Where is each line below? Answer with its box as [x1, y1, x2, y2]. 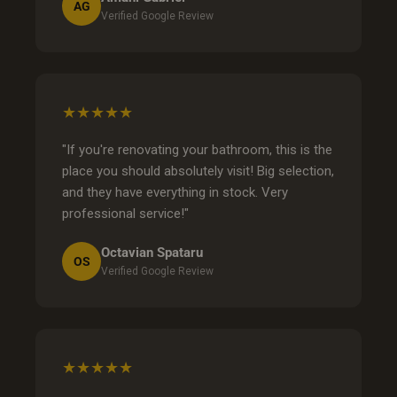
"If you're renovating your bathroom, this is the [62, 141, 332, 158]
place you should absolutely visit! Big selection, [62, 162, 334, 179]
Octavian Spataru [101, 245, 203, 261]
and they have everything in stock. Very [62, 183, 288, 200]
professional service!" [62, 205, 189, 222]
